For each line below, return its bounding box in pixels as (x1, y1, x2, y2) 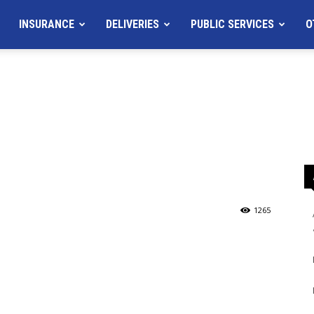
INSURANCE (19, 18, 74, 31)
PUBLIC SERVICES (191, 18, 274, 31)
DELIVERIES (106, 18, 159, 31)
